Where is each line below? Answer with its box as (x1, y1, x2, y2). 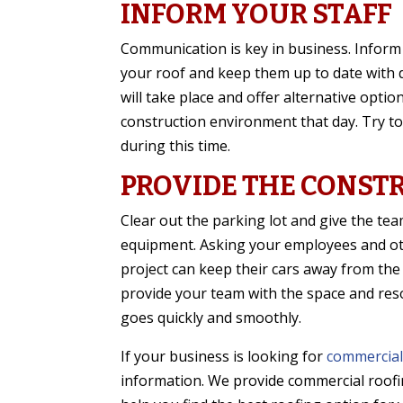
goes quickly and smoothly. (121, 308, 302, 328)
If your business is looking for (121, 346, 327, 367)
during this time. (121, 136, 231, 157)
